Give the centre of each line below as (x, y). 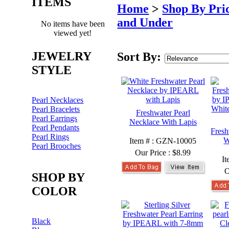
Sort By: (141, 56)
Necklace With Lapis (163, 122)
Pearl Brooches (56, 146)
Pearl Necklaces (58, 100)
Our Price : (154, 153)
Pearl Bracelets (56, 109)
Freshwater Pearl (163, 113)
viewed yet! (73, 33)
